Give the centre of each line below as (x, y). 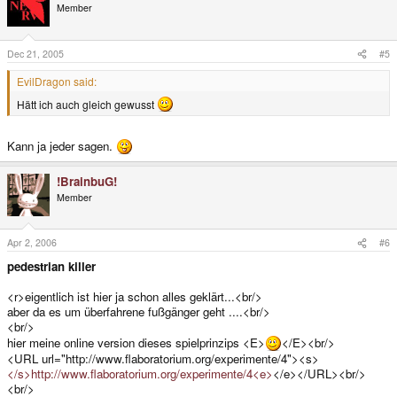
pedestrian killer (51, 267)
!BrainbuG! (87, 181)
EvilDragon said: (57, 82)
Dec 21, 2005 (35, 54)
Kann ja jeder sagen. (62, 145)
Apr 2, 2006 (32, 243)
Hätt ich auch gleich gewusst (87, 105)
